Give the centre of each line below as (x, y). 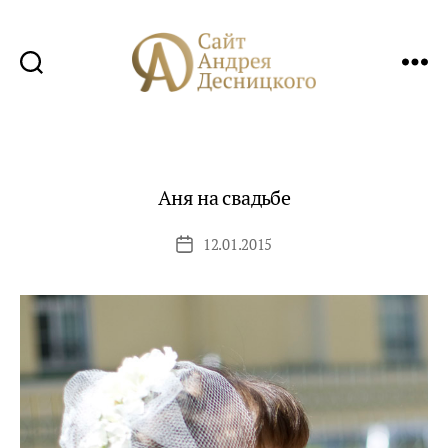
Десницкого (274, 145)
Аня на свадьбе (224, 197)
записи (207, 267)
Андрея (255, 123)
